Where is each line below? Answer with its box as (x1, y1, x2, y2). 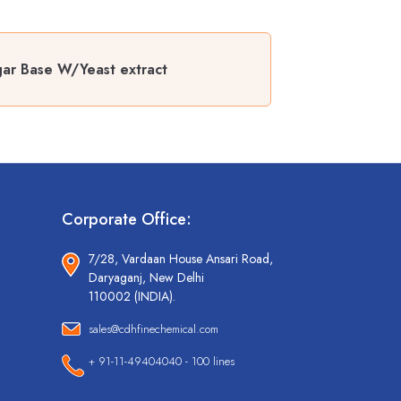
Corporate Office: (61, 208, 192, 232)
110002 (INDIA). (88, 287, 175, 306)
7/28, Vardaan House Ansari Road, (88, 250, 273, 269)
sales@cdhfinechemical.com (88, 320, 218, 338)
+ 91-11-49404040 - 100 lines (88, 353, 235, 371)
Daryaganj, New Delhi (88, 269, 204, 287)
